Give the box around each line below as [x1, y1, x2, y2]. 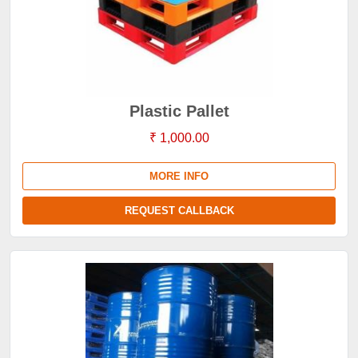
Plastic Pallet [129, 102, 229, 120]
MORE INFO [149, 170, 209, 182]
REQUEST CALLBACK [124, 205, 234, 217]
